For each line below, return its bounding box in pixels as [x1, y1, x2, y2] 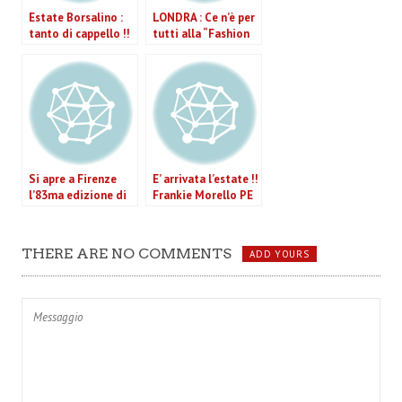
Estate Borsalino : [29, 10, 123, 26]
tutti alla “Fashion [153, 26, 249, 42]
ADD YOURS [249, 247, 310, 260]
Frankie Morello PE [153, 188, 253, 204]
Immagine [29, 220, 81, 236]
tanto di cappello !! [29, 26, 130, 42]
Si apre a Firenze [29, 171, 117, 188]
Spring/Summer [153, 58, 235, 74]
